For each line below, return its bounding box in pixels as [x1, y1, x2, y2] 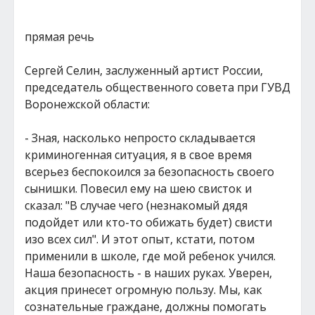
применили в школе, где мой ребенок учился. [25, 248, 276, 264]
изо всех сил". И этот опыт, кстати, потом [25, 231, 255, 247]
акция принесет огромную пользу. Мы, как [25, 282, 262, 297]
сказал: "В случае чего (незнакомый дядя [25, 198, 247, 213]
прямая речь [25, 29, 94, 44]
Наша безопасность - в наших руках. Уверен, [25, 265, 272, 281]
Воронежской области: [25, 96, 150, 112]
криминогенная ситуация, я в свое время [25, 147, 252, 162]
